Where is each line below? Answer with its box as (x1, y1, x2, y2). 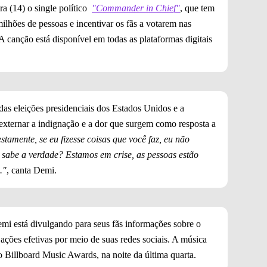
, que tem (180, 3, 215, 14)
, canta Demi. (7, 165, 57, 176)
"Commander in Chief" (92, 3, 180, 14)
